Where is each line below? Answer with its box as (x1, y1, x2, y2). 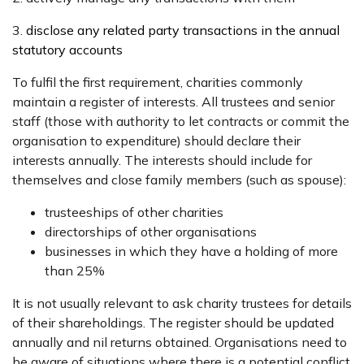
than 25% (45, 262, 105, 279)
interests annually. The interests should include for (12, 152, 312, 168)
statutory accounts (12, 41, 123, 58)
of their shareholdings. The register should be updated (12, 314, 334, 331)
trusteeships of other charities (45, 204, 223, 220)
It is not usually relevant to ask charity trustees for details (12, 295, 352, 311)
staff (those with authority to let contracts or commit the (12, 113, 349, 129)
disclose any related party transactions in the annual (26, 22, 340, 38)
